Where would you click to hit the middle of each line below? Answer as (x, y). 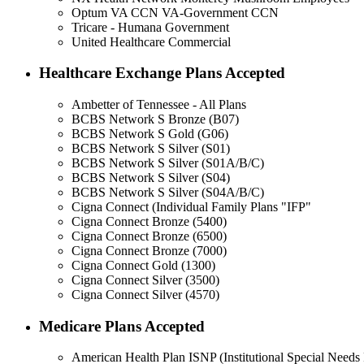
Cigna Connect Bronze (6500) (149, 236)
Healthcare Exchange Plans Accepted (162, 73)
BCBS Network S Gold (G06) (150, 134)
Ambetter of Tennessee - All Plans (159, 104)
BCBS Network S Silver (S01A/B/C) (168, 163)
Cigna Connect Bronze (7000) (149, 251)
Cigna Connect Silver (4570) (145, 295)
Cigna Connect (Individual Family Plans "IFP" (191, 207)
